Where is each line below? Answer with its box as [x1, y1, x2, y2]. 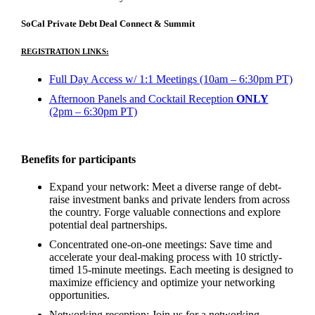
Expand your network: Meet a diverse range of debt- [49, 181, 281, 193]
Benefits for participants [20, 153, 136, 165]
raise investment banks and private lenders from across [49, 193, 290, 206]
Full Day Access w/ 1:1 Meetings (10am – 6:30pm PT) [49, 72, 292, 85]
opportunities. [49, 289, 110, 302]
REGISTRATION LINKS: [20, 46, 109, 56]
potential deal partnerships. [49, 219, 167, 231]
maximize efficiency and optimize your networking [49, 276, 275, 289]
